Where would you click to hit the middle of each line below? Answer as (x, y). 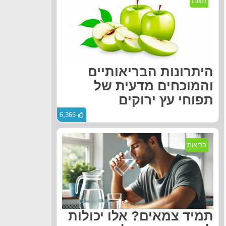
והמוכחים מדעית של (154, 86)
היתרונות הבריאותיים (151, 72)
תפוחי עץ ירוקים (166, 100)
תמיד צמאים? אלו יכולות (141, 216)
